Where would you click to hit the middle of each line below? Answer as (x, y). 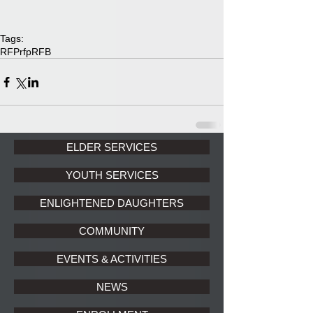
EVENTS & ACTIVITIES (112, 259)
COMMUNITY (112, 231)
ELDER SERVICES (112, 147)
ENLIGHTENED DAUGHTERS (112, 203)
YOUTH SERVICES (112, 175)
